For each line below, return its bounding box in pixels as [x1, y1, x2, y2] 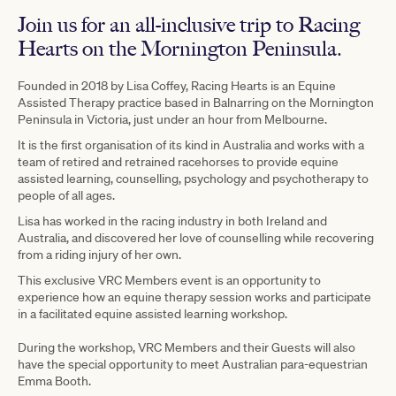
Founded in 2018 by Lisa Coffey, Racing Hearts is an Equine [18, 77, 336, 94]
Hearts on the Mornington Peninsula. [18, 34, 342, 61]
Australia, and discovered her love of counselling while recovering [18, 229, 374, 246]
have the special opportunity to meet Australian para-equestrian [18, 355, 368, 372]
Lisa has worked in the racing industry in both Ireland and [18, 212, 327, 229]
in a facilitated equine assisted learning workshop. [18, 305, 287, 322]
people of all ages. [18, 187, 120, 203]
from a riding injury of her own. [18, 246, 187, 263]
